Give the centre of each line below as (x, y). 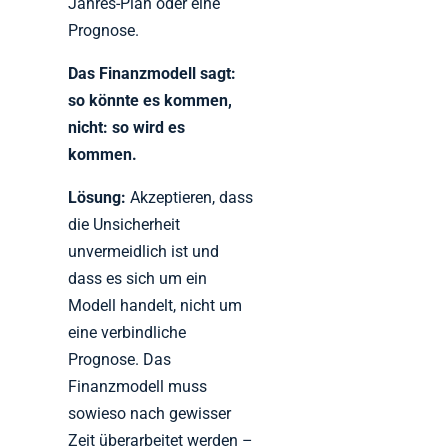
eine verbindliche (127, 333)
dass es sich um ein (138, 279)
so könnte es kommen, (150, 101)
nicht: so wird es (127, 128)
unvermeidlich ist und (144, 252)
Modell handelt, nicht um (155, 306)
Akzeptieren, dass (190, 198)
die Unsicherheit (124, 225)
